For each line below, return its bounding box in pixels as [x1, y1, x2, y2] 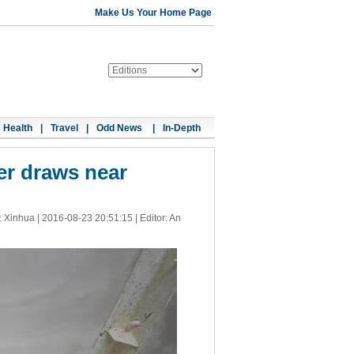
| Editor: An [132, 213, 181, 224]
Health [3, 122, 32, 134]
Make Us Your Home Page [95, 7, 212, 18]
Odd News [96, 122, 145, 134]
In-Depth [163, 122, 201, 134]
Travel [51, 122, 78, 134]
